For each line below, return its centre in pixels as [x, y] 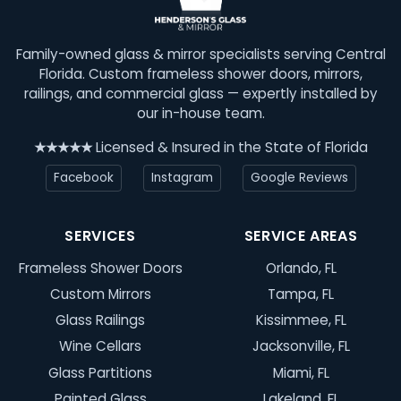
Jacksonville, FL [301, 346]
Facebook [83, 177]
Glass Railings [100, 320]
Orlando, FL [301, 268]
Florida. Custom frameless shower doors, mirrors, [200, 73]
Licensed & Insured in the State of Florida [230, 147]
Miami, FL [301, 372]
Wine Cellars [100, 346]
